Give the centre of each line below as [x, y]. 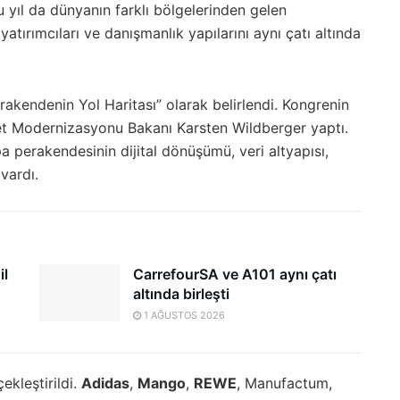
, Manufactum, [284, 383]
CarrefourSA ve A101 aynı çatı [235, 274]
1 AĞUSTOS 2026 [183, 315]
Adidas [105, 383]
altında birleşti [181, 294]
